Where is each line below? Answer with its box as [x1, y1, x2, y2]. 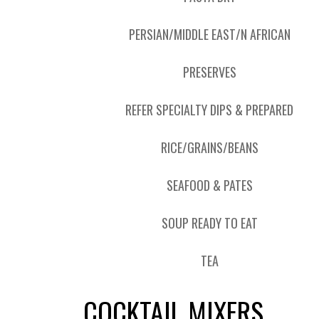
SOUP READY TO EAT [161, 214, 258, 232]
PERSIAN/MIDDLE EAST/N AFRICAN [128, 25, 291, 43]
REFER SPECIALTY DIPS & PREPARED [125, 100, 294, 119]
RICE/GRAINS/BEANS [160, 138, 258, 157]
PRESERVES [182, 63, 236, 81]
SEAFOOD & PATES [166, 176, 253, 194]
